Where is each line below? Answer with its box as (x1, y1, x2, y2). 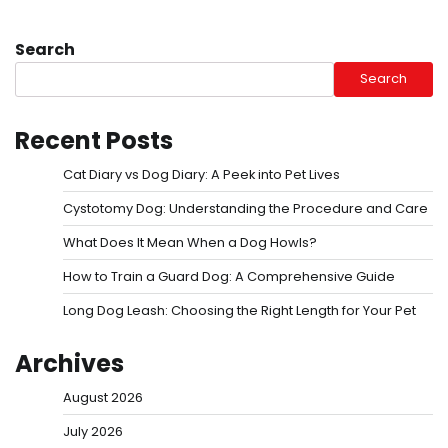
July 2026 (63, 421, 123, 441)
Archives (15, 346, 124, 380)
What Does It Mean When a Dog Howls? (63, 232, 317, 252)
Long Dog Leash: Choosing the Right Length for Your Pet (63, 300, 416, 320)
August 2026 (63, 387, 143, 407)
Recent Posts (15, 123, 173, 157)
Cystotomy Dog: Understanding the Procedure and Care (63, 198, 428, 218)
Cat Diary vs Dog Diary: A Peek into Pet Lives (63, 164, 340, 184)
